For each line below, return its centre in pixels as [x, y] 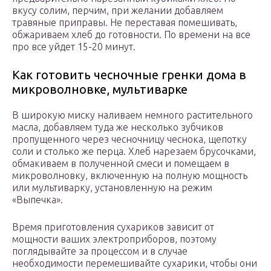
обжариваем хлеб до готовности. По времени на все [131, 35]
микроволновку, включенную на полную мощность [130, 176]
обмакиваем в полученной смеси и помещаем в [121, 164]
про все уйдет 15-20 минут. [74, 47]
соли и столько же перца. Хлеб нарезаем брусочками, [134, 152]
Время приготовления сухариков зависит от [113, 227]
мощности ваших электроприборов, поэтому [114, 239]
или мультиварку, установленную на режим [112, 188]
